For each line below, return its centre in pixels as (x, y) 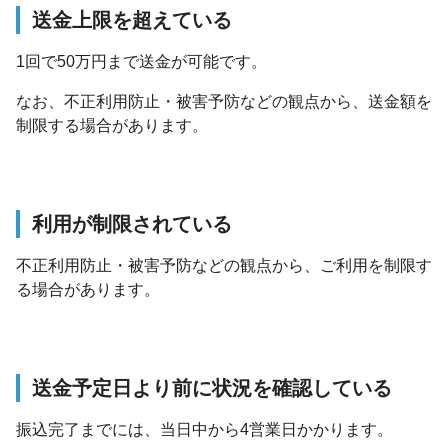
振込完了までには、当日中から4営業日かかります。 (204, 429)
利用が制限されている (132, 224)
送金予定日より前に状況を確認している (212, 388)
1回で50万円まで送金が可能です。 (141, 61)
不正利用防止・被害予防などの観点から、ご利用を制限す (224, 265)
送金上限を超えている (132, 20)
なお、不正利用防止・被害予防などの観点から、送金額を (224, 101)
